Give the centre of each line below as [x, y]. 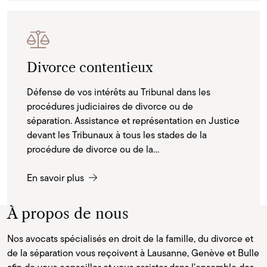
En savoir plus [57, 178]
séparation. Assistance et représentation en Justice [133, 120]
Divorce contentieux [90, 67]
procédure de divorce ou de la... [93, 149]
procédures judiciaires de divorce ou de [110, 106]
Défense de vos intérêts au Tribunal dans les [119, 92]
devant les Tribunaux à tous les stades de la [117, 135]
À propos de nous [68, 213]
